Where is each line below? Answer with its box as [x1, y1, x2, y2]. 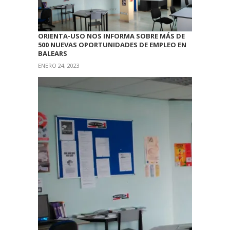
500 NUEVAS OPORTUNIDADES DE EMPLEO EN [38, 40, 186, 50]
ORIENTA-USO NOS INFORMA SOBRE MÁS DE [38, 31, 185, 41]
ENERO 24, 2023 [38, 62, 80, 70]
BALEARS [38, 49, 67, 59]
